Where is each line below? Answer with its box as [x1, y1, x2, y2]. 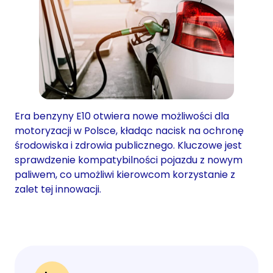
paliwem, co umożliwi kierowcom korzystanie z [15, 167, 235, 182]
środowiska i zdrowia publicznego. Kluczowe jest [15, 138, 242, 152]
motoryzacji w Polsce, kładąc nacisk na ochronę [15, 123, 244, 138]
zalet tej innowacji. [15, 182, 101, 196]
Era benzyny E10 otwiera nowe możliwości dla [15, 108, 229, 123]
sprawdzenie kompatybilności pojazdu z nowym [15, 152, 243, 167]
